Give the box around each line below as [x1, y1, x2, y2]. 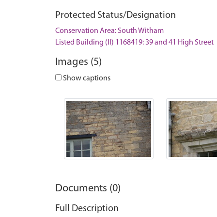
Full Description [55, 203, 119, 214]
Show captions [62, 75, 110, 82]
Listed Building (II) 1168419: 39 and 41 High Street [55, 39, 214, 46]
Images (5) [55, 57, 102, 68]
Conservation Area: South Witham [55, 27, 164, 35]
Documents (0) [55, 183, 121, 194]
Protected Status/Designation [55, 11, 176, 20]
